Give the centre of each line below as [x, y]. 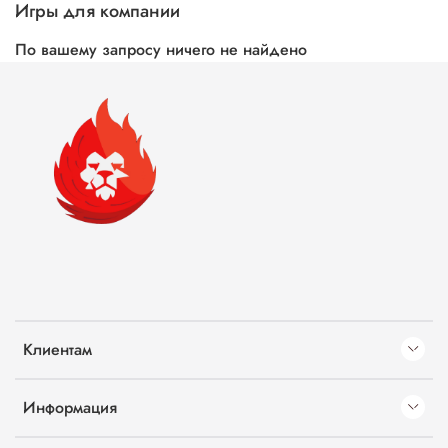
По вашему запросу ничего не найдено [161, 50]
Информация [70, 408]
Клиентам [57, 350]
